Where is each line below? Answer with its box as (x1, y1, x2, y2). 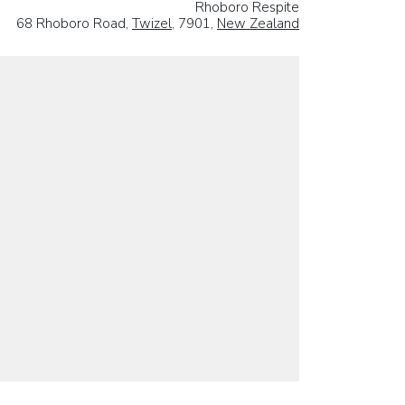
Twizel (132, 14, 172, 33)
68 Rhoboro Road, (16, 14, 132, 33)
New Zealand (217, 14, 299, 33)
